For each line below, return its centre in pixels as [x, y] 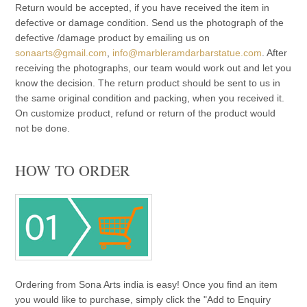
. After [275, 52]
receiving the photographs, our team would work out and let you [153, 67]
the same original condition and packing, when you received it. [150, 98]
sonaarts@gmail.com [61, 52]
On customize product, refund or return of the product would [146, 113]
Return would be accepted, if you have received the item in [143, 7]
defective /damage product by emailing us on [113, 37]
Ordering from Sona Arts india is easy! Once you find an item [147, 284]
